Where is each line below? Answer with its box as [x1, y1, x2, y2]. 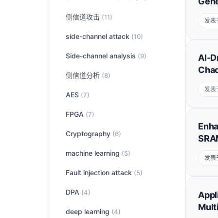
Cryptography [66, 129, 112, 138]
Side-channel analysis [66, 52, 138, 60]
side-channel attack [66, 32, 131, 40]
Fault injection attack [66, 168, 134, 177]
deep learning [66, 207, 111, 216]
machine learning [66, 149, 122, 157]
